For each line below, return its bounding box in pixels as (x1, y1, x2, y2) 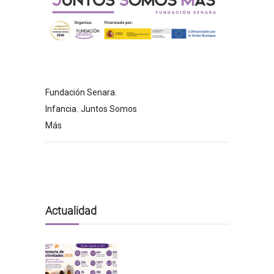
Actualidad (45, 204, 97, 217)
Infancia (45, 103, 76, 114)
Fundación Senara (45, 87, 115, 97)
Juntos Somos (81, 103, 137, 114)
